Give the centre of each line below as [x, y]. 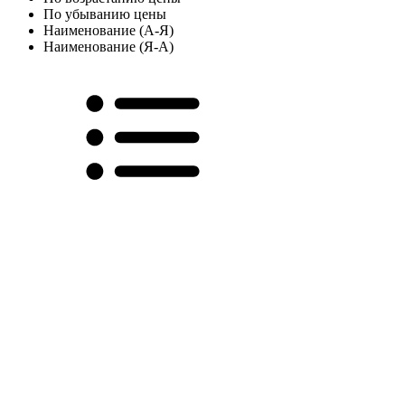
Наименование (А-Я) [108, 30]
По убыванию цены [105, 14]
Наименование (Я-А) [108, 46]
